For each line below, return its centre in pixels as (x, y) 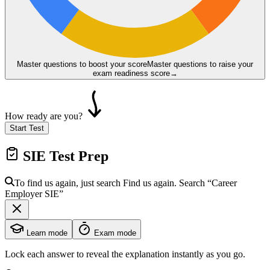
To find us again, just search (69, 183)
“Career (222, 183)
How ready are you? (44, 116)
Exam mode (114, 233)
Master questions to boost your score (82, 64)
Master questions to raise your (200, 64)
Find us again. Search (165, 183)
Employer (25, 193)
